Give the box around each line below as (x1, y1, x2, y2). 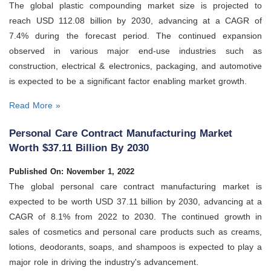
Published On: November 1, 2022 (9, 166, 134, 176)
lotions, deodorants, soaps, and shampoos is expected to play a (9, 241, 262, 252)
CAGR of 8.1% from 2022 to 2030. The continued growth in (9, 211, 262, 221)
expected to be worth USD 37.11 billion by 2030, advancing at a (9, 196, 262, 206)
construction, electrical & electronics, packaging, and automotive (9, 61, 262, 71)
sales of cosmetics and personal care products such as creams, (9, 226, 262, 237)
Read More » (9, 100, 60, 111)
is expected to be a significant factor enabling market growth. (9, 76, 247, 87)
